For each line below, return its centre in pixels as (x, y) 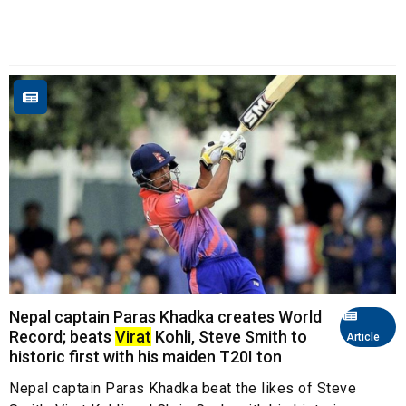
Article (362, 337)
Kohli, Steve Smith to (229, 336)
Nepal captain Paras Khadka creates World (165, 316)
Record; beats (62, 336)
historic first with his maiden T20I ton (145, 356)
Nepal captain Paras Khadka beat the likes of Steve (183, 388)
